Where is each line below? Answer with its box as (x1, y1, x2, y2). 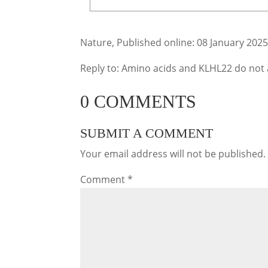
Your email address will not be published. (80, 147, 266, 160)
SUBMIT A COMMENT (80, 125, 214, 141)
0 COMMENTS (80, 91, 197, 111)
